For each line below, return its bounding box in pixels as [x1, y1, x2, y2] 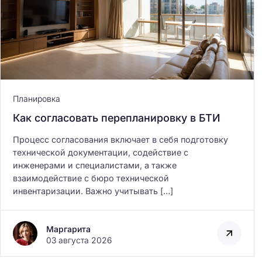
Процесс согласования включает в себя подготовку [13, 134, 228, 144]
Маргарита [46, 223, 91, 234]
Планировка [13, 93, 60, 104]
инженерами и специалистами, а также [13, 160, 177, 170]
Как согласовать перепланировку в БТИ [13, 111, 220, 124]
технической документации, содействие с [13, 147, 188, 157]
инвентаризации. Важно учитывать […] [13, 185, 173, 196]
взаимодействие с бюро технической [13, 173, 169, 183]
